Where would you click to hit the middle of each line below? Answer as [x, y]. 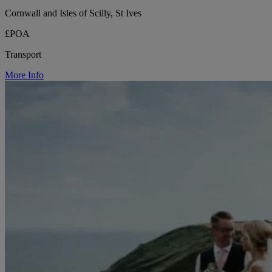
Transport [23, 54]
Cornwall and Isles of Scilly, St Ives [73, 13]
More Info [24, 75]
